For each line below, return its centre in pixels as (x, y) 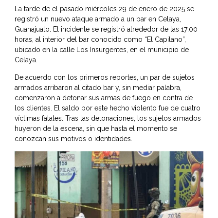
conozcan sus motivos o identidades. (73, 139)
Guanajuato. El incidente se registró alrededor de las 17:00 (106, 29)
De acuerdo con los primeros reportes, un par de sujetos (105, 78)
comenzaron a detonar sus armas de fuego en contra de (104, 98)
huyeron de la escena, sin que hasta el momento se (96, 129)
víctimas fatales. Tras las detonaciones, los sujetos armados (108, 118)
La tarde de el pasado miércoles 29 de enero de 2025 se (104, 9)
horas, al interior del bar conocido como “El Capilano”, (100, 40)
